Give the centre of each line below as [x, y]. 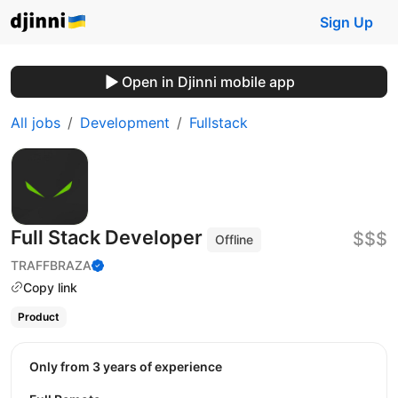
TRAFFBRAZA [51, 265]
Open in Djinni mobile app [208, 82]
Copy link [50, 287]
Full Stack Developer [109, 237]
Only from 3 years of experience [131, 366]
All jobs [36, 123]
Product [38, 317]
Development [125, 123]
